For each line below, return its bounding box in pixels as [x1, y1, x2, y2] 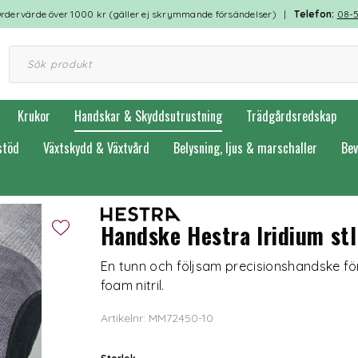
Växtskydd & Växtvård [43, 138, 149, 157]
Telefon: [294, 8, 337, 20]
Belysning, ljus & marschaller [173, 138, 317, 157]
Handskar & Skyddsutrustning [74, 106, 222, 125]
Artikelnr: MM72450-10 [100, 311, 213, 326]
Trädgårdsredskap [246, 106, 336, 125]
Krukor [18, 106, 50, 125]
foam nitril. [100, 277, 165, 294]
